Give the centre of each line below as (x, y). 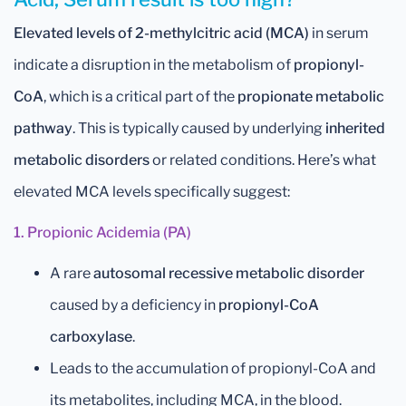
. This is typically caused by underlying (199, 129)
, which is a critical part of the (140, 97)
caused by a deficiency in (134, 305)
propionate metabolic (311, 97)
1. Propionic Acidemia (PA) (102, 233)
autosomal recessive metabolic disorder (229, 274)
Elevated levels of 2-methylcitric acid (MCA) (161, 34)
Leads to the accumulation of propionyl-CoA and (213, 369)
